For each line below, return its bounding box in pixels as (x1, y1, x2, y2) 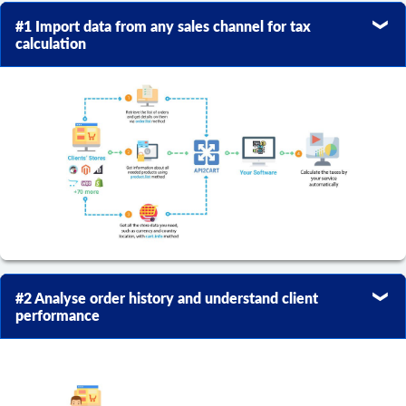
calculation (15, 34, 86, 53)
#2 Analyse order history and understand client (15, 289, 318, 307)
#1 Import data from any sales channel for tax (15, 17, 311, 35)
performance (15, 306, 100, 324)
